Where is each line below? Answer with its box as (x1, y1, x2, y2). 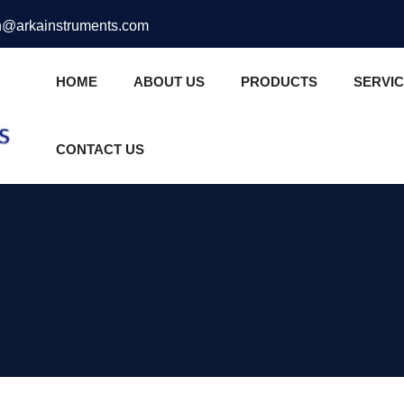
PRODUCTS (241, 74, 317, 89)
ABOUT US (133, 74, 205, 89)
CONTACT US (56, 142, 144, 157)
